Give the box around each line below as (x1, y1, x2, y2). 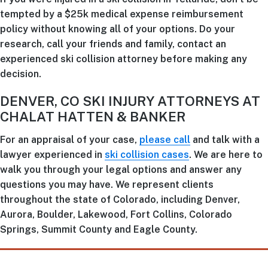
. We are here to (189, 149, 263, 161)
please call (139, 134, 190, 146)
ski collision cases (105, 149, 189, 161)
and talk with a (190, 134, 260, 146)
